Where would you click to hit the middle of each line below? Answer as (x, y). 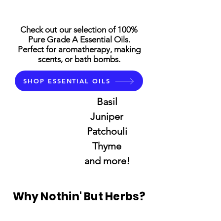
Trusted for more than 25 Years (79, 213)
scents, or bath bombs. (79, 59)
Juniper (107, 117)
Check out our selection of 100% (79, 30)
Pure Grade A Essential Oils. (79, 40)
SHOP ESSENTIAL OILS (67, 81)
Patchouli (107, 131)
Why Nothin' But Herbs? (79, 197)
